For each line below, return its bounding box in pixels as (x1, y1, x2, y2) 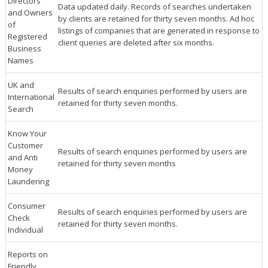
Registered (7, 31, 47, 42)
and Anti (7, 151, 38, 163)
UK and (7, 79, 34, 90)
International (7, 91, 54, 102)
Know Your (7, 127, 47, 139)
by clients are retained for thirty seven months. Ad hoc (57, 13, 254, 24)
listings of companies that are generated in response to (57, 25, 260, 36)
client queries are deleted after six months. (57, 36, 214, 48)
